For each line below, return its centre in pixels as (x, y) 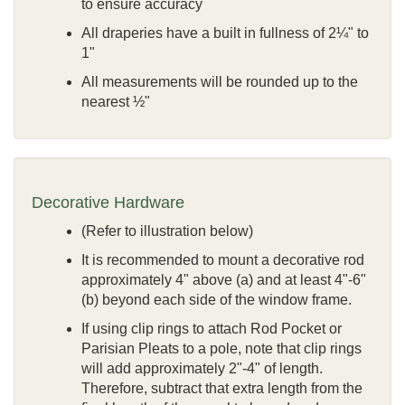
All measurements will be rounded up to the (220, 81)
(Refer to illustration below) (167, 231)
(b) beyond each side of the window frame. (217, 299)
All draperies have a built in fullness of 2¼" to (225, 33)
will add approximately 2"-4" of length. (202, 368)
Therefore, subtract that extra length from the (222, 388)
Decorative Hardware (108, 202)
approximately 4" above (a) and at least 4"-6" (224, 279)
